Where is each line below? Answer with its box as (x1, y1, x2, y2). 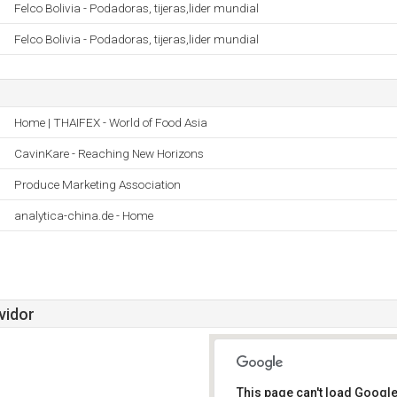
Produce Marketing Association (14, 177, 181, 191)
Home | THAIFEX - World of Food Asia (14, 115, 207, 129)
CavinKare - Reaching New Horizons (14, 146, 204, 160)
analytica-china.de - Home (14, 208, 153, 222)
